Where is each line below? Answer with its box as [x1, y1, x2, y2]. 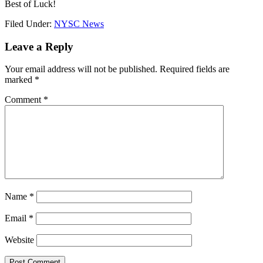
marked [5, 75, 35, 85]
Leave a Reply [5, 40, 73, 53]
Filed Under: [5, 18, 54, 29]
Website [5, 235, 34, 245]
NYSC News [54, 18, 104, 29]
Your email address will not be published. [5, 64, 157, 75]
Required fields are [160, 64, 230, 75]
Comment [5, 95, 43, 105]
